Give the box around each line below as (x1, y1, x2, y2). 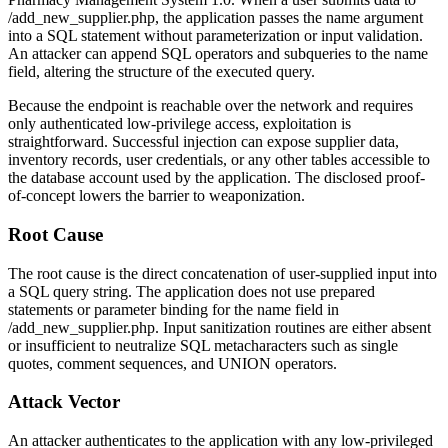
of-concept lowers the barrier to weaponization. (8, 187, 305, 205)
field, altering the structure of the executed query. (8, 63, 315, 81)
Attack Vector (8, 391, 120, 413)
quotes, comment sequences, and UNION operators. (8, 354, 337, 372)
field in (291, 300, 339, 318)
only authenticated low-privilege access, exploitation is (8, 115, 351, 133)
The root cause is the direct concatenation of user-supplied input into (8, 264, 437, 282)
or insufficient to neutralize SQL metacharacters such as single (8, 336, 398, 354)
